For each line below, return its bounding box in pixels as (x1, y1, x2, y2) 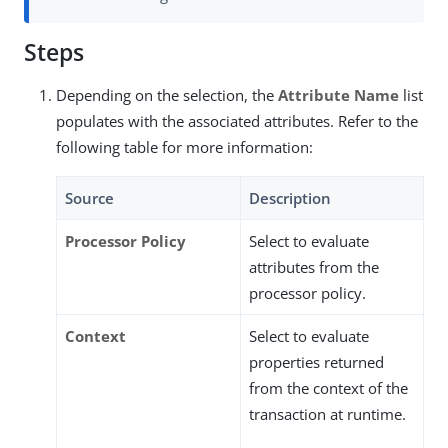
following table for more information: (56, 137, 313, 158)
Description (249, 188, 331, 209)
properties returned (249, 352, 384, 373)
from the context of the (249, 378, 408, 399)
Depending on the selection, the (56, 85, 278, 106)
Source (65, 188, 114, 209)
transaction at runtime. (249, 404, 406, 425)
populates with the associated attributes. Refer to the (56, 111, 418, 132)
